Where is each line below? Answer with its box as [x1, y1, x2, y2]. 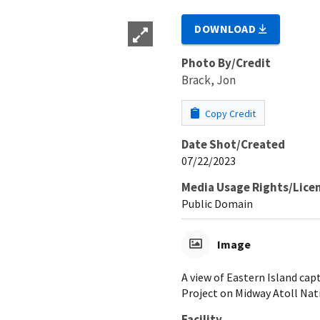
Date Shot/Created [181, 136, 285, 152]
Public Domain [181, 196, 253, 211]
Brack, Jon [181, 71, 236, 88]
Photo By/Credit [181, 54, 271, 71]
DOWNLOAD [194, 21, 259, 36]
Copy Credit [203, 106, 256, 120]
